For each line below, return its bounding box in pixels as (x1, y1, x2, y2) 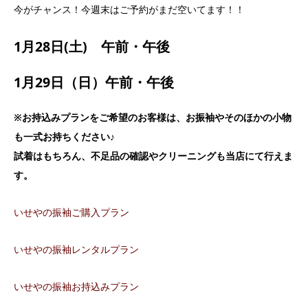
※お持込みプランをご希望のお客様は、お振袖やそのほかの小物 (14, 110, 291, 124)
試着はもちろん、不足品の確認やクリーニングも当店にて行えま (14, 148, 293, 162)
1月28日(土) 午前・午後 (14, 37, 170, 56)
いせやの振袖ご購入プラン (14, 205, 129, 219)
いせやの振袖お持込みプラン (14, 279, 139, 293)
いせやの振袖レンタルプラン (14, 242, 139, 256)
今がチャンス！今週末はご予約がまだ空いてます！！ (14, 3, 245, 16)
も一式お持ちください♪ (14, 129, 115, 143)
